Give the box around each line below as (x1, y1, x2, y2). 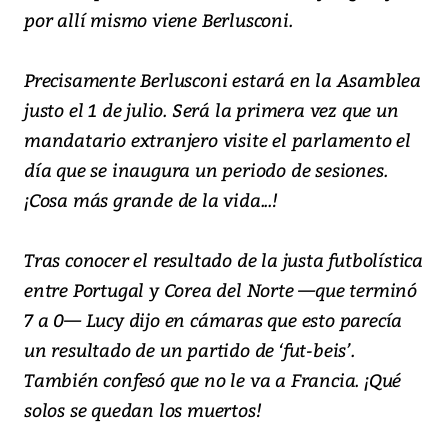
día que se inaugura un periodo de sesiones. (24, 157, 388, 183)
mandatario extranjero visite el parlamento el (24, 127, 411, 153)
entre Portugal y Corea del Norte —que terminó (24, 277, 417, 303)
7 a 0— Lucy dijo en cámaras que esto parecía (24, 307, 403, 333)
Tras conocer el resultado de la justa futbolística (24, 247, 423, 273)
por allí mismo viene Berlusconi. (24, 7, 293, 33)
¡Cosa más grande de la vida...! (24, 187, 278, 213)
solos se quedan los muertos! (24, 397, 262, 423)
